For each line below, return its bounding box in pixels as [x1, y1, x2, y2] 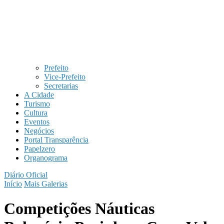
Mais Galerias [24, 179, 67, 188]
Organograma [24, 153, 67, 162]
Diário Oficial [4, 170, 47, 179]
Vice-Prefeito [44, 72, 85, 81]
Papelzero [24, 144, 55, 153]
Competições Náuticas [4, 199, 154, 217]
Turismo [24, 99, 50, 108]
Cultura [24, 108, 47, 117]
